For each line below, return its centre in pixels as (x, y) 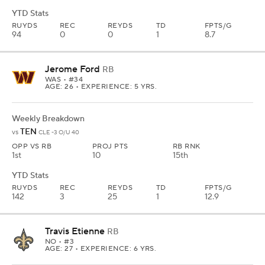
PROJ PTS (110, 146)
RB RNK (187, 146)
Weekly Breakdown (48, 119)
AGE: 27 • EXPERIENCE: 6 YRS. (101, 248)
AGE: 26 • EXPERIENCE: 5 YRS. (101, 86)
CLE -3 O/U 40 (59, 132)
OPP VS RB (32, 146)
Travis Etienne (75, 231)
